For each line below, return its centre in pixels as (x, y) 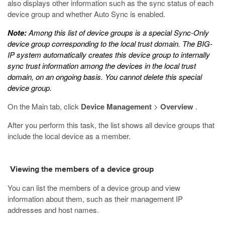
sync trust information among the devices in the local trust (102, 66)
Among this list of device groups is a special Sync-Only (118, 32)
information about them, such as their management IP (95, 199)
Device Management (116, 106)
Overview (177, 106)
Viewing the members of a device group (82, 170)
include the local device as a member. (69, 136)
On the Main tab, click (44, 106)
